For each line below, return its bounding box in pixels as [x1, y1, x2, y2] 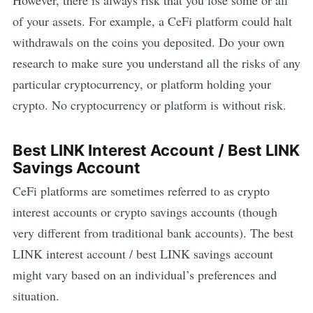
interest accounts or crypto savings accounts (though [12, 203, 277, 220]
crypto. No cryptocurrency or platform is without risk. [12, 96, 286, 114]
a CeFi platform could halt [158, 13, 292, 30]
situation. [12, 286, 59, 304]
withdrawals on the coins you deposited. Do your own [12, 34, 284, 51]
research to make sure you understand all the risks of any [12, 54, 300, 72]
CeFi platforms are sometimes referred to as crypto [12, 182, 270, 199]
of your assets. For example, [12, 13, 159, 30]
